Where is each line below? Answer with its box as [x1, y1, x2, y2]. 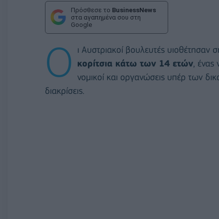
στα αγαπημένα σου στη [71, 13, 141, 21]
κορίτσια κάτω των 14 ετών [77, 58, 193, 68]
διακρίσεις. [45, 85, 85, 96]
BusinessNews [112, 6, 156, 14]
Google [71, 21, 92, 28]
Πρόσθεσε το [71, 6, 112, 14]
